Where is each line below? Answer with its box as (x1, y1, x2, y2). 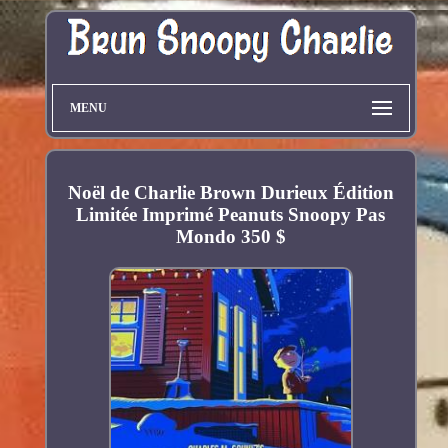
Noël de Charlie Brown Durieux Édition (67, 182, 394, 204)
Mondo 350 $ (175, 226, 286, 248)
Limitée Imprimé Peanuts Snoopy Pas (76, 204, 386, 226)
